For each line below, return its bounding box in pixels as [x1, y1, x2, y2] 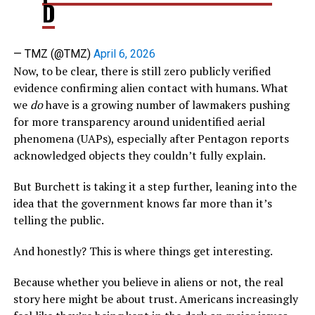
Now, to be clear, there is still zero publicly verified [13, 63, 271, 79]
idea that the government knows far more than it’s [13, 195, 272, 212]
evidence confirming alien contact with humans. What [13, 80, 288, 96]
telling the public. [13, 212, 104, 229]
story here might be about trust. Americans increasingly [13, 291, 298, 307]
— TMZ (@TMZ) [13, 47, 94, 61]
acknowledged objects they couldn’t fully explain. [13, 148, 266, 164]
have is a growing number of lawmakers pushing [42, 97, 290, 113]
